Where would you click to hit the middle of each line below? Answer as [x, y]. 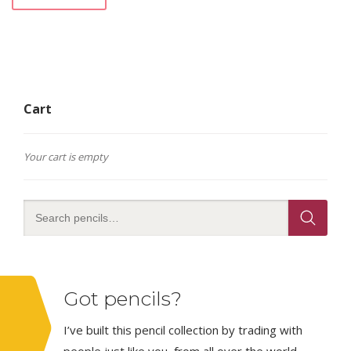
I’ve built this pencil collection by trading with [183, 330]
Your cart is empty [66, 157]
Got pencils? [123, 299]
